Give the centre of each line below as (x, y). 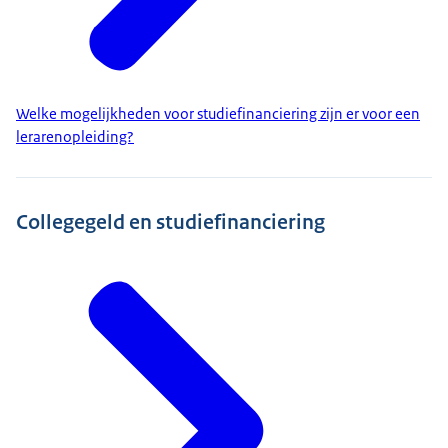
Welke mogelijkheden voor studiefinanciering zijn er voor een (218, 114)
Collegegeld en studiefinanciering (170, 221)
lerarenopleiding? (75, 137)
